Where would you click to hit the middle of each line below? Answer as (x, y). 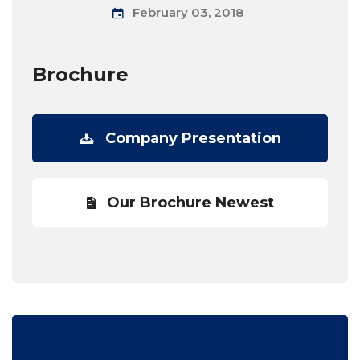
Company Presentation (193, 138)
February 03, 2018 (188, 12)
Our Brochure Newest (190, 202)
